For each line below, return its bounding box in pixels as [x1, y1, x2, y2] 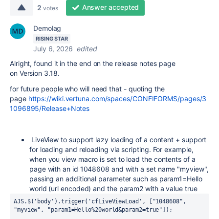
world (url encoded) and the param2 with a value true [29, 184, 197, 193]
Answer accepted [82, 3, 139, 11]
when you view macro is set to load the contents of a [29, 155, 196, 163]
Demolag [33, 24, 62, 32]
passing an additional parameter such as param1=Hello [29, 175, 202, 183]
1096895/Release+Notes [10, 104, 90, 112]
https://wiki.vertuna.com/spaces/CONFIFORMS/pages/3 [28, 94, 207, 103]
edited [77, 44, 97, 53]
